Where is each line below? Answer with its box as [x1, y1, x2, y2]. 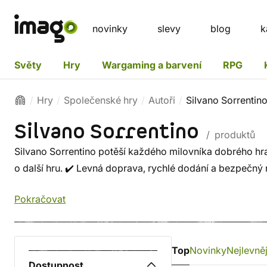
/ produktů [204, 129, 255, 141]
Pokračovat [14, 193, 66, 205]
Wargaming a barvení [102, 58, 201, 71]
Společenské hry [64, 94, 138, 106]
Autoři [148, 94, 175, 106]
